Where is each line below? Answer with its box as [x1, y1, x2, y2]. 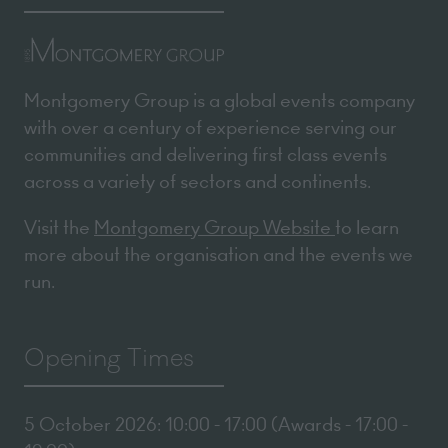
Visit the [24, 215, 94, 239]
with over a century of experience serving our [24, 116, 397, 140]
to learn [335, 215, 399, 239]
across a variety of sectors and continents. [24, 170, 371, 194]
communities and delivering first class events [24, 143, 387, 167]
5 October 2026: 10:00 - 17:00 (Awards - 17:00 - [24, 412, 408, 436]
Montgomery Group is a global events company [24, 89, 415, 113]
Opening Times [24, 342, 194, 374]
